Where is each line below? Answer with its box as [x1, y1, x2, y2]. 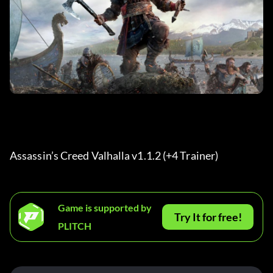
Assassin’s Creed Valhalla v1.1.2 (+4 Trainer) [10, 149, 221, 163]
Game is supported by [58, 202, 152, 214]
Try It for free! [174, 210, 242, 224]
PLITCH [58, 220, 91, 232]
